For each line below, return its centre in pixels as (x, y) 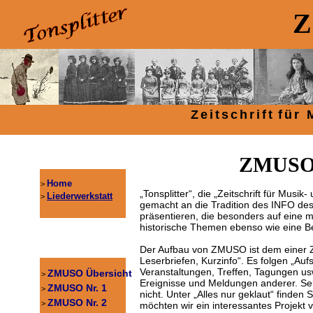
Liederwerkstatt (80, 196)
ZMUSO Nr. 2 (77, 303)
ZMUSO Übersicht (90, 273)
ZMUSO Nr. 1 (77, 288)
